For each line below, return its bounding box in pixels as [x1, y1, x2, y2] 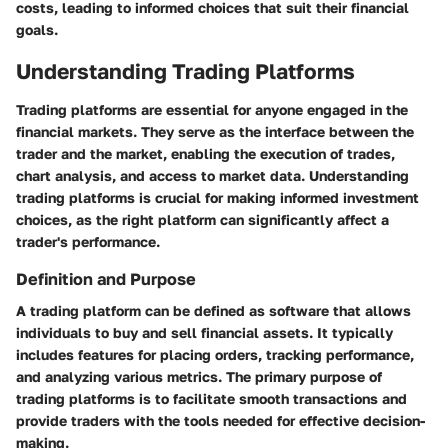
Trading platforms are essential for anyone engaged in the [16, 100, 408, 118]
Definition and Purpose [16, 268, 196, 289]
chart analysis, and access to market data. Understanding [16, 166, 409, 184]
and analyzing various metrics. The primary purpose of [16, 367, 382, 385]
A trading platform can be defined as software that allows [16, 301, 411, 319]
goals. [16, 21, 58, 39]
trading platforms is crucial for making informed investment [16, 188, 419, 206]
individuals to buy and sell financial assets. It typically [16, 323, 393, 341]
